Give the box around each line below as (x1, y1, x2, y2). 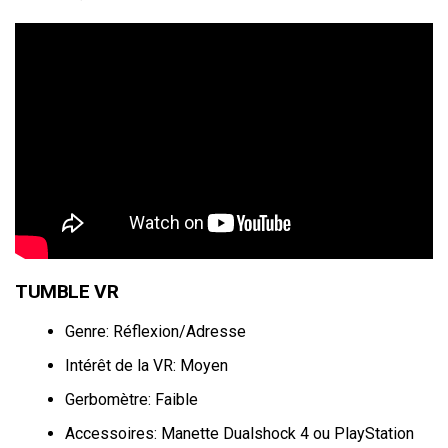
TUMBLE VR (15, 280, 119, 304)
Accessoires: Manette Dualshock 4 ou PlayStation (65, 424, 414, 444)
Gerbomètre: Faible (65, 390, 198, 410)
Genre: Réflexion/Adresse (65, 322, 246, 342)
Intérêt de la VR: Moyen (65, 356, 228, 376)
